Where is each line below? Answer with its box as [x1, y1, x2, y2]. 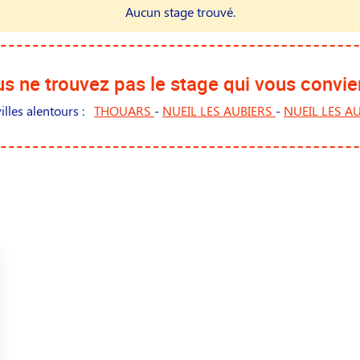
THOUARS [94, 102, 154, 119]
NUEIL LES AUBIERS [162, 102, 276, 119]
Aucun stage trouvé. [125, 3, 235, 20]
